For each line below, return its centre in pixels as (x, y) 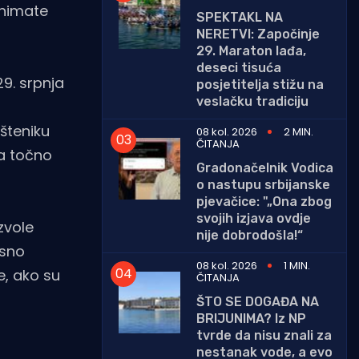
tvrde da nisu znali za (264, 335)
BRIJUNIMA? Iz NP (251, 318)
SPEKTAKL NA (240, 17)
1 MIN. (297, 265)
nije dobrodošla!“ (250, 235)
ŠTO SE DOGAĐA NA (258, 301)
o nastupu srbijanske (263, 184)
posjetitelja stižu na (260, 84)
